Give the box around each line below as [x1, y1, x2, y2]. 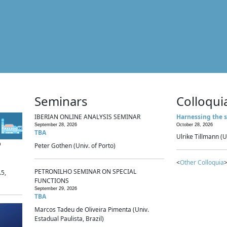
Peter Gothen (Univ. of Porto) [34, 141, 116, 150]
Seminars [34, 93, 88, 109]
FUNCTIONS [34, 176, 69, 185]
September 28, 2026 [34, 122, 77, 127]
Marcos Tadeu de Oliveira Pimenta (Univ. [34, 205, 149, 214]
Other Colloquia [180, 158, 224, 167]
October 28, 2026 [176, 122, 213, 127]
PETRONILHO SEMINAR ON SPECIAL [34, 167, 136, 176]
